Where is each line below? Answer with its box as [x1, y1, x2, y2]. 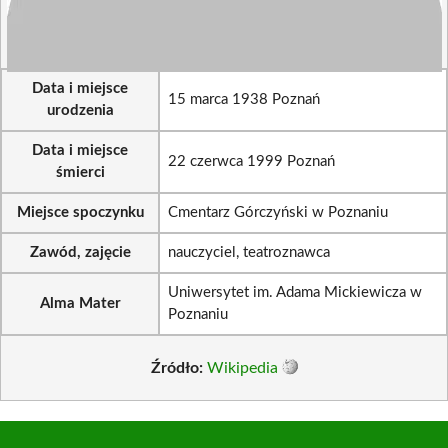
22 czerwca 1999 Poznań [168, 154, 335, 169]
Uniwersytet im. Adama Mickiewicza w [168, 285, 422, 300]
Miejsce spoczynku [16, 205, 144, 220]
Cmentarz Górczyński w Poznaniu [168, 205, 388, 220]
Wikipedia [206, 359, 278, 376]
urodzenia [46, 103, 114, 118]
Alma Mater [39, 296, 121, 311]
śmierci [55, 165, 105, 180]
